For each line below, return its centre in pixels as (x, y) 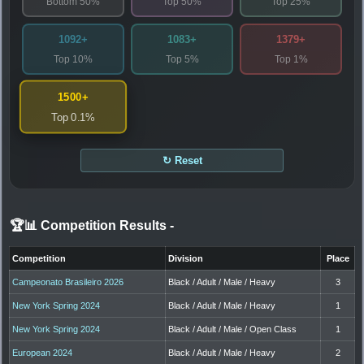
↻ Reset (182, 160)
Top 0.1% (73, 117)
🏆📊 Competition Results (90, 225)
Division (186, 258)
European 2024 (43, 352)
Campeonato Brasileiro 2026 (68, 282)
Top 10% (73, 59)
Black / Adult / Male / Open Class (233, 329)
